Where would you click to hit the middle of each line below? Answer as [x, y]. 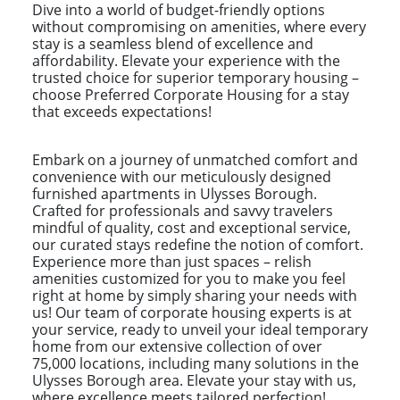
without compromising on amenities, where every [199, 26]
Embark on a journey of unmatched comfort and [195, 159]
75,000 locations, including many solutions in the [196, 363]
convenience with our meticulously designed [182, 176]
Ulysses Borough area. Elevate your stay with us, [194, 380]
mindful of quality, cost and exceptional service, [192, 227]
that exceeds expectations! [122, 111]
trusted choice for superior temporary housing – [196, 77]
